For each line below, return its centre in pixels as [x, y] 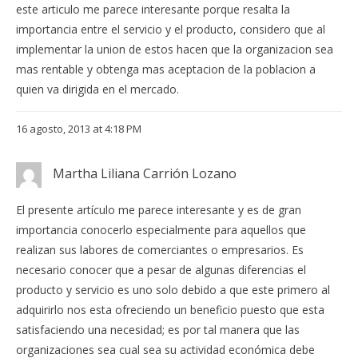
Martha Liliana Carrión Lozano [145, 174]
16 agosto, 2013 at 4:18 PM [79, 129]
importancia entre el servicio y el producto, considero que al [171, 30]
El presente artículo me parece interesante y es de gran [159, 210]
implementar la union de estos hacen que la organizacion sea [175, 50]
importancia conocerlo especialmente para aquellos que [161, 230]
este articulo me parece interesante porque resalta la [153, 10]
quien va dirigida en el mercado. [97, 89]
